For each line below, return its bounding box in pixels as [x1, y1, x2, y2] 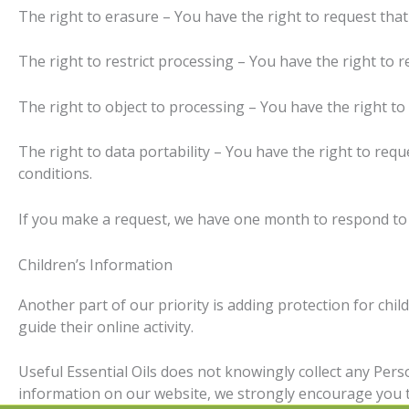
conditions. [18, 163, 92, 184]
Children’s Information [18, 254, 173, 275]
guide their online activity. [18, 316, 194, 337]
